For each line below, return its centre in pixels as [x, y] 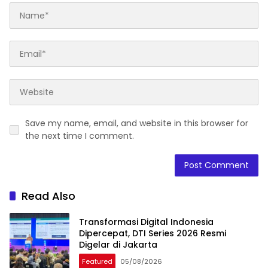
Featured [97, 261]
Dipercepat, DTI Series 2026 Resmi [153, 233]
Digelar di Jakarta [118, 244]
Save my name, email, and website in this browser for [137, 124]
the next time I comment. [80, 136]
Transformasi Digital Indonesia [146, 222]
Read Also [48, 196]
